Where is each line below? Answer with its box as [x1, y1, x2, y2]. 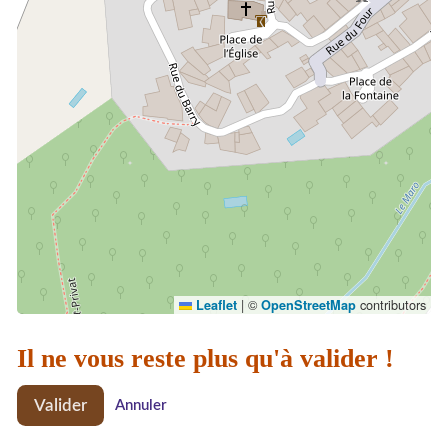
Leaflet [192, 296, 237, 315]
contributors [356, 295, 426, 315]
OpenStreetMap [261, 296, 356, 315]
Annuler [115, 397, 167, 413]
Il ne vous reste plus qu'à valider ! [17, 343, 394, 373]
